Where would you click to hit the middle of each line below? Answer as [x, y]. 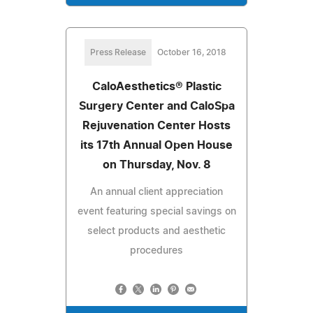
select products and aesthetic [156, 231]
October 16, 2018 [191, 52]
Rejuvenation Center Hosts [156, 125]
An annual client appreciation [156, 192]
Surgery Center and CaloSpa [156, 106]
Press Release [118, 52]
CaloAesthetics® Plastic [156, 86]
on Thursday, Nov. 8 [156, 165]
